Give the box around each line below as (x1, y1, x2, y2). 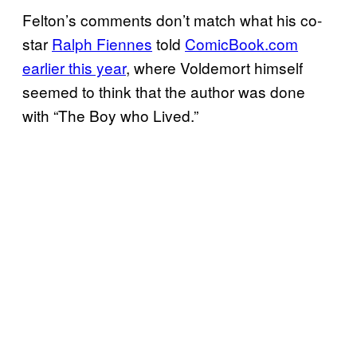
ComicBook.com (185, 32, 298, 54)
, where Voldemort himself (126, 56, 303, 78)
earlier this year (22, 56, 126, 78)
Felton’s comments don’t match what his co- (22, 8, 322, 30)
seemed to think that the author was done (22, 80, 305, 102)
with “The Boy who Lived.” (22, 104, 198, 126)
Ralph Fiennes (52, 32, 152, 54)
